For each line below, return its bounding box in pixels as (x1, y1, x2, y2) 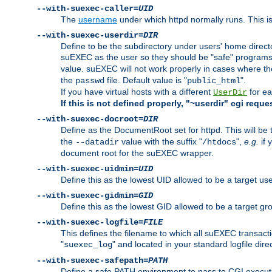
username (78, 15, 117, 25)
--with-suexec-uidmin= (36, 164, 138, 174)
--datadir (75, 137, 119, 148)
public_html (187, 76, 240, 86)
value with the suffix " (119, 137, 202, 147)
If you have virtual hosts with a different (61, 87, 213, 97)
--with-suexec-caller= (36, 4, 138, 14)
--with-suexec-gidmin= (36, 191, 138, 201)
